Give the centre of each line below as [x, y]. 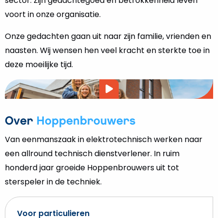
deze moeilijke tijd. [39, 64]
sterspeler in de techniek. [53, 182]
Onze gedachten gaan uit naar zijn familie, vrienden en [108, 36]
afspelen [130, 110]
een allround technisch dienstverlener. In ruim [92, 154]
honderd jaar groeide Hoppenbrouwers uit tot [92, 168]
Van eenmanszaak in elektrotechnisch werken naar [104, 139]
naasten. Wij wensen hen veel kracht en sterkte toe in [107, 50]
